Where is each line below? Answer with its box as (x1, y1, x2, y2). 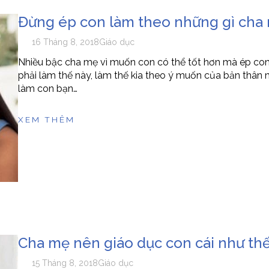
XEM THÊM (17, 115, 75, 125)
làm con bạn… (17, 83, 77, 95)
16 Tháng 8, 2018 (32, 37, 100, 47)
